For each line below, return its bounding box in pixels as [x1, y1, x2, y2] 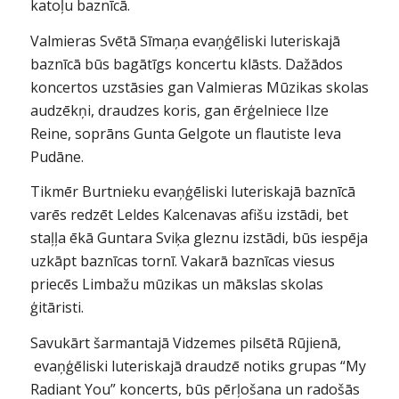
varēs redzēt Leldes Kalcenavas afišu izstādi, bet [29, 205, 348, 225]
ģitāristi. [29, 297, 84, 318]
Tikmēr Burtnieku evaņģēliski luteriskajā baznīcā [29, 182, 355, 202]
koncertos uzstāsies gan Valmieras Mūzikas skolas [29, 77, 369, 97]
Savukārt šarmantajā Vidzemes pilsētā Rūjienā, [29, 333, 341, 353]
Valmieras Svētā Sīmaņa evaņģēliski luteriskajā [29, 30, 340, 51]
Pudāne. [29, 146, 84, 167]
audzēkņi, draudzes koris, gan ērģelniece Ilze [29, 100, 329, 120]
